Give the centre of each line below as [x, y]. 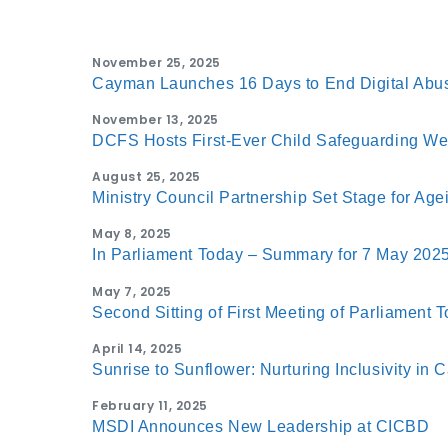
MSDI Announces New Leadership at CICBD [261, 426]
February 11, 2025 [150, 405]
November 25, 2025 [156, 62]
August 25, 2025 [146, 177]
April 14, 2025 [137, 348]
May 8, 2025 [132, 234]
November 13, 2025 [155, 119]
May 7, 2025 [132, 291]
